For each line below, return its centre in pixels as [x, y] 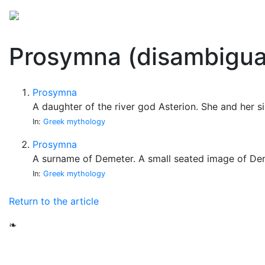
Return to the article [54, 201]
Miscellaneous [167, 14]
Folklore [108, 14]
